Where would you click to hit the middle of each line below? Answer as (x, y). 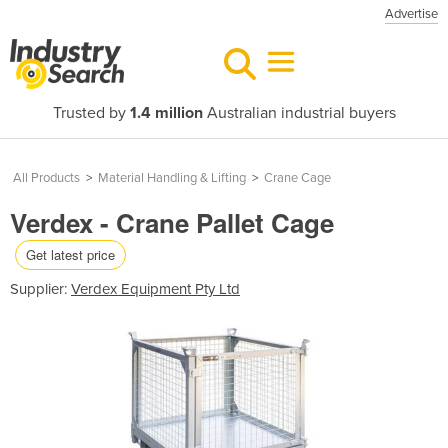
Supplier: (40, 288)
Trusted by (91, 113)
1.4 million (166, 113)
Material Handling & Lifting (172, 178)
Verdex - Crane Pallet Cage (172, 222)
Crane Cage (297, 178)
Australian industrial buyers (299, 113)
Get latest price (70, 254)
